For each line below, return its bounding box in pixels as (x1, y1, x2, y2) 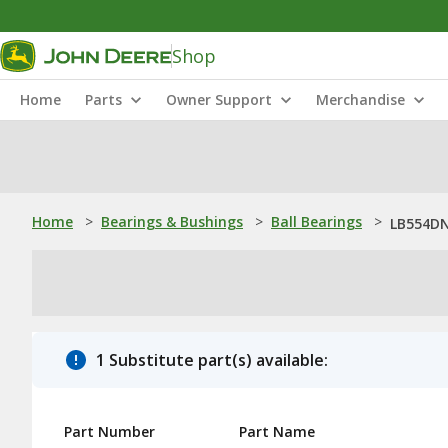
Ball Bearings (271, 212, 362, 231)
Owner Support (166, 90, 272, 109)
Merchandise (316, 90, 405, 109)
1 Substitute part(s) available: (96, 349, 328, 371)
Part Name (239, 422, 315, 441)
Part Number (64, 422, 155, 441)
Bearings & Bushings (101, 212, 243, 231)
